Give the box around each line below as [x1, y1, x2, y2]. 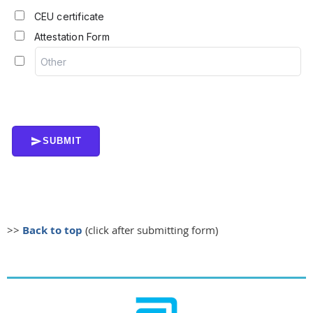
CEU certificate [34, 10, 105, 22]
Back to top [22, 223, 82, 238]
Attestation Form [34, 30, 110, 43]
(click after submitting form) [82, 223, 218, 238]
